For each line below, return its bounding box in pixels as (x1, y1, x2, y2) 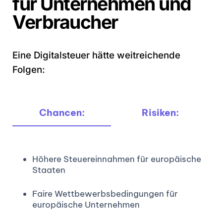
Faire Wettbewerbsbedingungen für (32, 188, 178, 199)
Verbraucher (12, 10, 118, 33)
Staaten (32, 165, 65, 176)
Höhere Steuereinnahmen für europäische (32, 154, 201, 165)
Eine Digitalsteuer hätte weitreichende (12, 49, 180, 61)
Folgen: (12, 63, 45, 75)
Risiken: (142, 106, 179, 118)
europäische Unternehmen (32, 199, 140, 210)
